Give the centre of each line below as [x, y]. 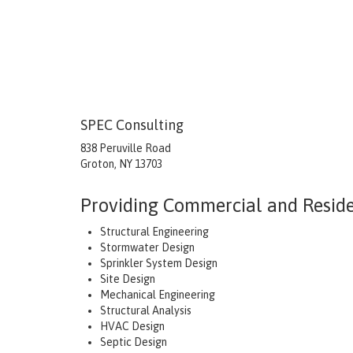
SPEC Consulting [132, 124]
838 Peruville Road [126, 148]
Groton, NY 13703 [121, 163]
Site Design [128, 279]
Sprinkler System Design [159, 263]
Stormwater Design [147, 247]
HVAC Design [132, 326]
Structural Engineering [154, 231]
